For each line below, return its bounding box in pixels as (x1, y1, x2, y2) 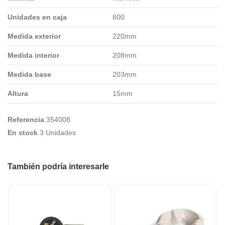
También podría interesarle (8, 162, 109, 171)
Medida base (8, 70, 51, 78)
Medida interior (8, 51, 59, 59)
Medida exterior (8, 32, 61, 40)
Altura (8, 89, 28, 97)
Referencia (8, 115, 44, 124)
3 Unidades (40, 128, 76, 137)
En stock (8, 128, 38, 137)
